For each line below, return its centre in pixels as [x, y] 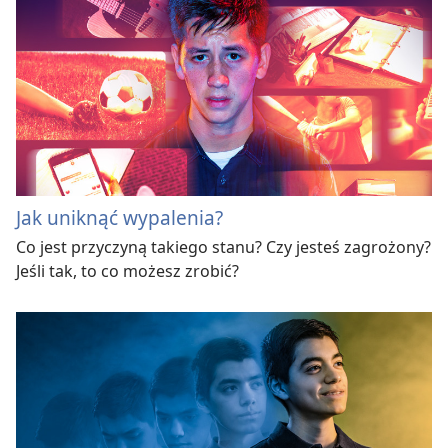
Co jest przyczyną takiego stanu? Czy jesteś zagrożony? [223, 247]
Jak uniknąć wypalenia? [119, 218]
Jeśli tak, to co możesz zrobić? [127, 271]
